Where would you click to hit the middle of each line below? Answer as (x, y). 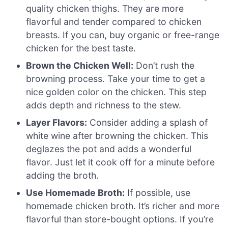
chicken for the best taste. (81, 48)
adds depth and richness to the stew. (104, 105)
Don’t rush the (164, 65)
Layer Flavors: (57, 122)
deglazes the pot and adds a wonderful (109, 149)
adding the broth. (63, 175)
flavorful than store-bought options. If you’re (120, 219)
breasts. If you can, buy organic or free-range (123, 35)
